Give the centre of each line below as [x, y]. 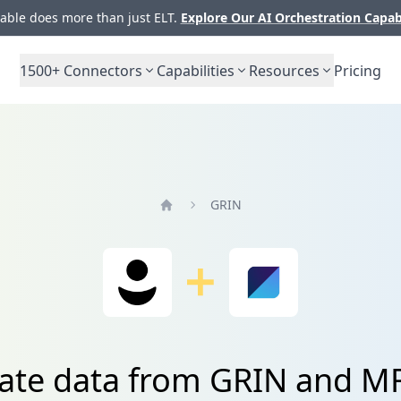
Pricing [358, 70]
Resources [284, 70]
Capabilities [196, 70]
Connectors [101, 70]
